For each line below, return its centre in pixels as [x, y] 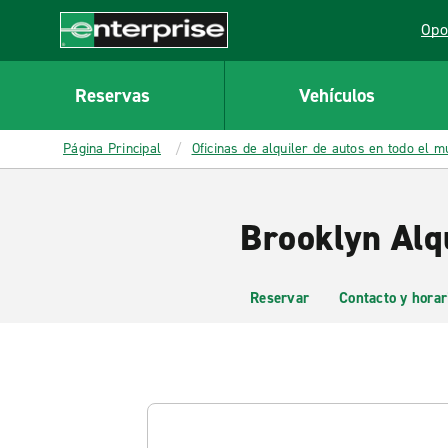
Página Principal [112, 148]
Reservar [279, 298]
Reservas [112, 95]
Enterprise [96, 58]
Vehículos [336, 95]
